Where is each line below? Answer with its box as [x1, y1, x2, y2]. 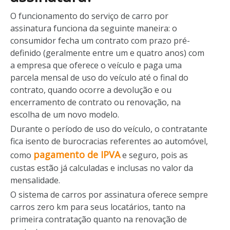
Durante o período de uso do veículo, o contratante [10, 123, 207, 135]
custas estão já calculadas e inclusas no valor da [10, 162, 193, 174]
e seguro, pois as [120, 149, 188, 161]
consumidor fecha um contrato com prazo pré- [10, 34, 190, 46]
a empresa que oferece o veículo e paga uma [10, 59, 182, 71]
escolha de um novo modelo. [10, 108, 119, 120]
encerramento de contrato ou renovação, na [10, 96, 181, 108]
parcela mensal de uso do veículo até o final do [10, 71, 188, 83]
